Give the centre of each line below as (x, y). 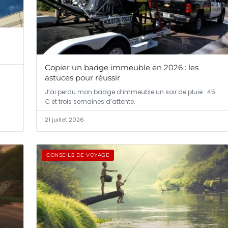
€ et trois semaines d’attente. (90, 102)
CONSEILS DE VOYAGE (78, 155)
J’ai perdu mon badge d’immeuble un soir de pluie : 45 (130, 92)
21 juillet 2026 (64, 120)
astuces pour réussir (82, 78)
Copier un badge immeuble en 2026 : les (122, 68)
